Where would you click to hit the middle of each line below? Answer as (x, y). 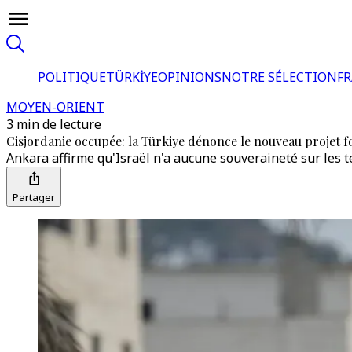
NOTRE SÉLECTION (279, 77)
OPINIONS (190, 77)
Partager (34, 197)
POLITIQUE (72, 77)
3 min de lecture (54, 124)
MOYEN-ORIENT (55, 107)
